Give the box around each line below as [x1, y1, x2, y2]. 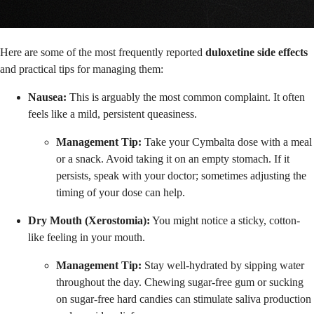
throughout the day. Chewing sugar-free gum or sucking [56, 275, 303, 288]
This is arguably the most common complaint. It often [67, 90, 305, 103]
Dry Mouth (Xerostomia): [28, 214, 150, 226]
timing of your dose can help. [56, 186, 185, 198]
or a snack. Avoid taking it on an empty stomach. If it [56, 152, 289, 165]
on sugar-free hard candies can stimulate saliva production [56, 292, 311, 305]
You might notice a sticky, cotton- [150, 214, 300, 226]
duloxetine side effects [205, 46, 308, 58]
